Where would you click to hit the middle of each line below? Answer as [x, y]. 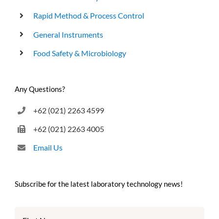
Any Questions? [40, 89]
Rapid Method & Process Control [89, 16]
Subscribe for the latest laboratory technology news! [99, 184]
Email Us [48, 148]
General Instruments [68, 34]
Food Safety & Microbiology [80, 53]
